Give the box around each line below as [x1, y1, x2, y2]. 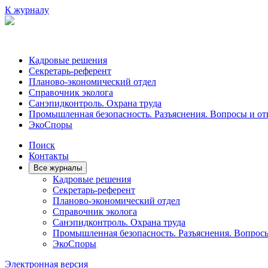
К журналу [5, 5, 49, 15]
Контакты [29, 151, 69, 161]
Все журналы [33, 163, 82, 172]
